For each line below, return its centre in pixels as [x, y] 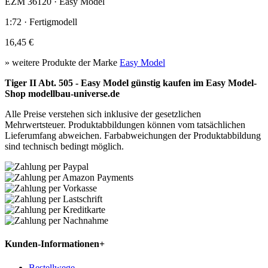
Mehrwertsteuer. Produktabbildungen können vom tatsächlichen [125, 124]
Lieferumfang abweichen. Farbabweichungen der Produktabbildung [133, 135]
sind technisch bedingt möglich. [64, 146]
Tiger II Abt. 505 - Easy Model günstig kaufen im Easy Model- [131, 83]
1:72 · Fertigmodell [41, 22]
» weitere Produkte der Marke [62, 62]
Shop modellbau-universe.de [62, 93]
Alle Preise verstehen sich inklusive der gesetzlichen [103, 114]
